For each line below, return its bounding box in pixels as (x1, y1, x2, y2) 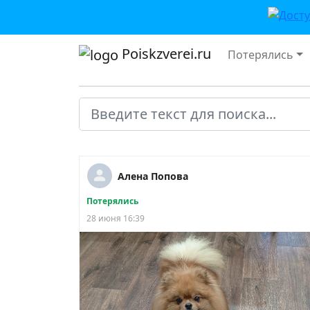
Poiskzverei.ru (118, 44, 211, 63)
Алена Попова (118, 169, 188, 183)
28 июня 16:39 (86, 212, 145, 224)
